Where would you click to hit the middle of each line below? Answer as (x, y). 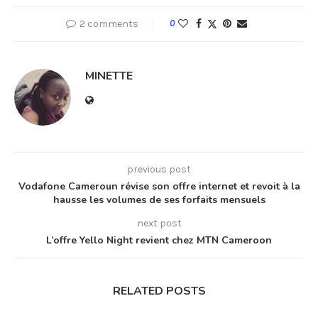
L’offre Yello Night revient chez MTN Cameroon (159, 240)
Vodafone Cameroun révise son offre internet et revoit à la (159, 186)
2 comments (109, 23)
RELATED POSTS (159, 291)
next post (159, 223)
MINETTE (109, 76)
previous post (159, 169)
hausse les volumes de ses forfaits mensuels (159, 199)
